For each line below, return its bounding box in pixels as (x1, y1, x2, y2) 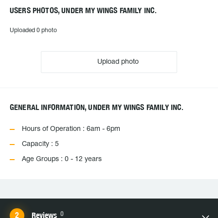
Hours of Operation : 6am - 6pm (22, 126, 120, 132)
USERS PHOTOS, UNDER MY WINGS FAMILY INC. (10, 6, 157, 15)
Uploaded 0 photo (10, 28, 57, 33)
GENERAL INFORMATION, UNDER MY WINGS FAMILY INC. (10, 103, 184, 112)
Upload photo (95, 59, 139, 65)
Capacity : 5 (22, 141, 59, 147)
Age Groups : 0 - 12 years (22, 156, 102, 163)
